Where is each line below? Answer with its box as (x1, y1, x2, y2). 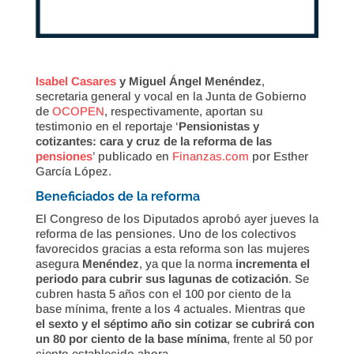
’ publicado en (92, 149, 172, 163)
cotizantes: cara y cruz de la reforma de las (35, 134, 272, 148)
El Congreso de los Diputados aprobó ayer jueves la (35, 211, 318, 225)
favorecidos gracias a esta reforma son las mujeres (35, 241, 310, 255)
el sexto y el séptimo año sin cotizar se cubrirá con (35, 316, 314, 330)
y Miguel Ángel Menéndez (115, 73, 262, 88)
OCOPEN (51, 104, 104, 118)
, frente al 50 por (226, 331, 313, 345)
